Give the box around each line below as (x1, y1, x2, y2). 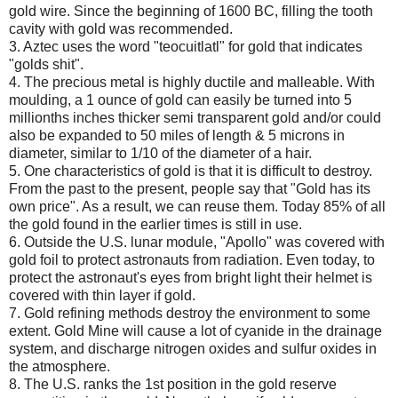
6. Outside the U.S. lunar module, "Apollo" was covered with (9, 234, 385, 250)
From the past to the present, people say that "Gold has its (9, 180, 370, 196)
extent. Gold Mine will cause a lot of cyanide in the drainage (9, 322, 382, 338)
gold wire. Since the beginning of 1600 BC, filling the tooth (9, 3, 373, 19)
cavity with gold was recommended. (9, 20, 233, 36)
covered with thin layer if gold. (9, 287, 195, 303)
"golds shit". (9, 56, 84, 72)
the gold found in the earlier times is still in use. (9, 216, 302, 232)
